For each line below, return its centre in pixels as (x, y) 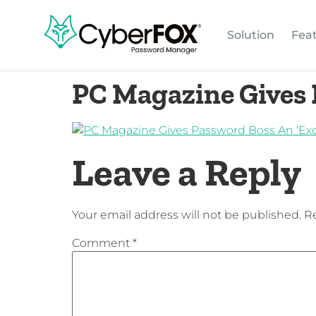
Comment (102, 243)
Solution (251, 35)
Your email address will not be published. (187, 215)
